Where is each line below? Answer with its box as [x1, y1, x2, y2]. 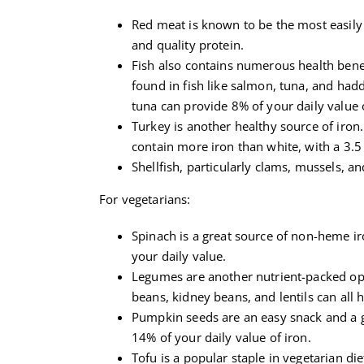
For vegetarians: [99, 190, 191, 207]
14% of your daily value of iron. [132, 328, 311, 345]
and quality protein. [132, 36, 245, 53]
